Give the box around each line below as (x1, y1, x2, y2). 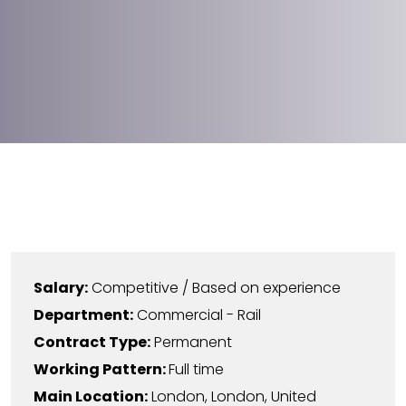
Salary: (34, 277, 88, 298)
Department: (34, 304, 133, 325)
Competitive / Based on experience (92, 277, 341, 298)
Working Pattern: (34, 359, 169, 380)
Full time (169, 359, 224, 380)
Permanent (154, 332, 232, 353)
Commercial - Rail (137, 304, 261, 325)
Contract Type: (34, 332, 150, 353)
